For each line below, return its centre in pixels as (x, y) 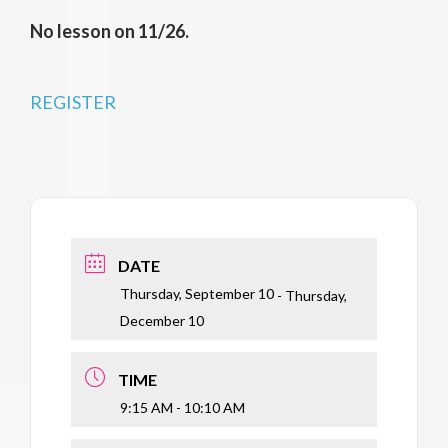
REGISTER (73, 101)
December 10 (162, 320)
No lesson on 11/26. (109, 30)
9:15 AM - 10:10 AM (182, 407)
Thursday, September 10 (197, 293)
